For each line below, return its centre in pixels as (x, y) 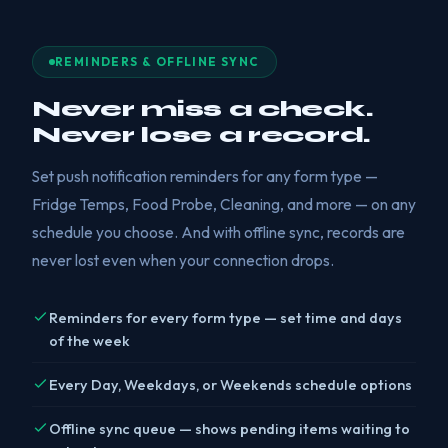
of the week (89, 340)
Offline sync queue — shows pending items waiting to (229, 428)
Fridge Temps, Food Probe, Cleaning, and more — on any (224, 204)
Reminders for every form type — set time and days (225, 317)
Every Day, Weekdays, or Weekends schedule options (230, 384)
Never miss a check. (202, 109)
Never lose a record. (201, 135)
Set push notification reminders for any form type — (205, 176)
